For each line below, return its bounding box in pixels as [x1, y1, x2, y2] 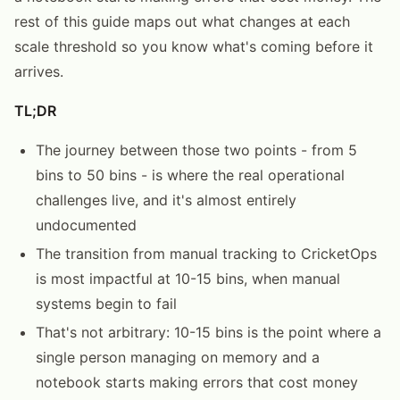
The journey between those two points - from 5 [36, 140, 357, 159]
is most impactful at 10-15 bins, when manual [36, 269, 340, 287]
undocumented [36, 215, 137, 234]
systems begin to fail [36, 294, 177, 312]
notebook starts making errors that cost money [36, 372, 358, 391]
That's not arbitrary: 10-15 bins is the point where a [36, 322, 381, 341]
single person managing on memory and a [36, 347, 320, 366]
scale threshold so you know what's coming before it [14, 37, 373, 55]
